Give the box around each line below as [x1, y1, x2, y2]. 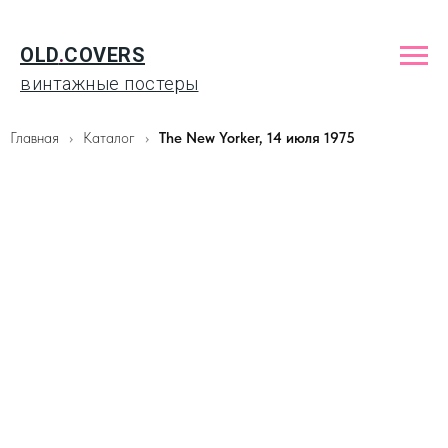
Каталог [83, 129, 139, 147]
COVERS [64, 43, 145, 67]
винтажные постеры [20, 73, 199, 94]
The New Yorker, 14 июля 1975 [159, 129, 355, 147]
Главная [10, 129, 59, 147]
